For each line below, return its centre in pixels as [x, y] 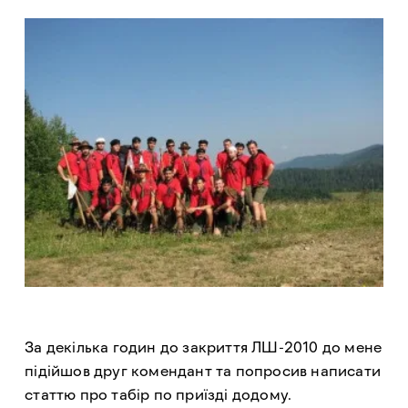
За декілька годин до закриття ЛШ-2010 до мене [204, 347]
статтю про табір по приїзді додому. [158, 395]
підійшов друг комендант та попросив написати [203, 371]
